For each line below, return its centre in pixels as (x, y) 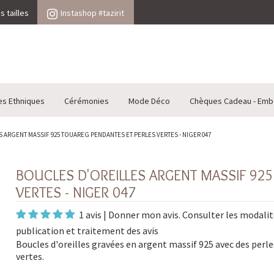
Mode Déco (149, 101)
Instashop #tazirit (92, 13)
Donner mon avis (143, 215)
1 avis (90, 215)
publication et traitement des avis (87, 231)
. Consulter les (209, 215)
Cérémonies (87, 101)
